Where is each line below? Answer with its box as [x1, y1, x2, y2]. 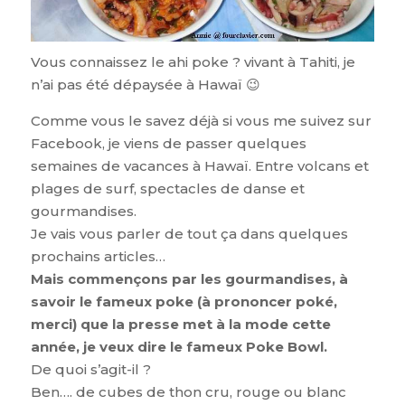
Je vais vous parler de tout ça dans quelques [30, 224, 348, 242]
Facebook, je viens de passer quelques [30, 134, 306, 152]
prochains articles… [30, 247, 165, 265]
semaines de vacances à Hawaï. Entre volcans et [30, 156, 369, 174]
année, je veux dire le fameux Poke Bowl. [30, 337, 327, 355]
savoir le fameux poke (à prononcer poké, [30, 292, 337, 310]
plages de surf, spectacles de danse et [30, 179, 305, 197]
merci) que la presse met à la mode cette [30, 315, 331, 333]
